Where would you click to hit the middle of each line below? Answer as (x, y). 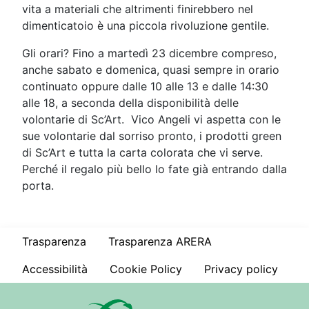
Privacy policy (241, 269)
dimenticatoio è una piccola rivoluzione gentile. (146, 26)
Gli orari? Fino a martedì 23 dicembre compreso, (149, 53)
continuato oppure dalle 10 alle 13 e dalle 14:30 (145, 87)
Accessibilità (55, 269)
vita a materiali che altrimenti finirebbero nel (138, 9)
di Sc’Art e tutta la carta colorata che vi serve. (142, 153)
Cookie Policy (146, 269)
